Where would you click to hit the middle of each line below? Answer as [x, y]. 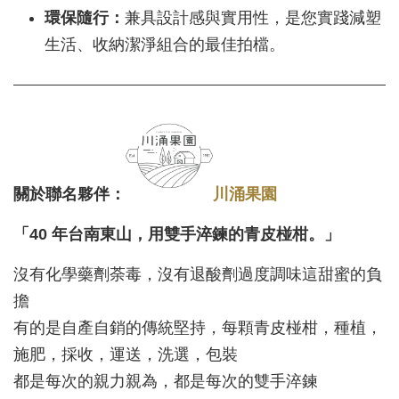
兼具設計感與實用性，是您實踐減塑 [253, 18]
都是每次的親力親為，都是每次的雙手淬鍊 [166, 382]
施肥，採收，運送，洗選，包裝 [126, 355]
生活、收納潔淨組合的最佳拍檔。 [165, 45]
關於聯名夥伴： [69, 195]
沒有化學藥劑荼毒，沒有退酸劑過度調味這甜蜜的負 [198, 275]
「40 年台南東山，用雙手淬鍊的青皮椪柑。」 [177, 235]
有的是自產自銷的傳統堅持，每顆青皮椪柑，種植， [198, 328]
